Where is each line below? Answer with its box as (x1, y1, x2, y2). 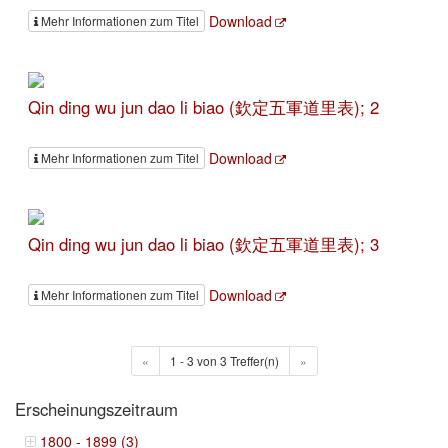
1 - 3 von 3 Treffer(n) (169, 352, 279, 370)
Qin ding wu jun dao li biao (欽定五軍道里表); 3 (28, 231, 379, 256)
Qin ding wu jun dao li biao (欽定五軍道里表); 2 (28, 94, 379, 119)
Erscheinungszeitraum (15, 397, 178, 422)
